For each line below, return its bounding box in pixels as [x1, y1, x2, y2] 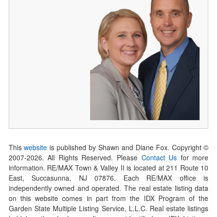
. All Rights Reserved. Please [42, 152, 141, 162]
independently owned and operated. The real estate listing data [8, 183, 209, 193]
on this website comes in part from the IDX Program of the [8, 193, 209, 203]
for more [177, 152, 209, 162]
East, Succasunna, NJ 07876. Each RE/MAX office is [8, 172, 209, 183]
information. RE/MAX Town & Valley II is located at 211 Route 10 [8, 162, 209, 172]
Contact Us [141, 152, 177, 162]
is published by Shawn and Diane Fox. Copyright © [47, 142, 209, 152]
